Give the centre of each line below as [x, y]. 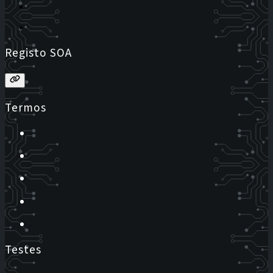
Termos [26, 108]
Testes [23, 250]
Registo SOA [38, 53]
